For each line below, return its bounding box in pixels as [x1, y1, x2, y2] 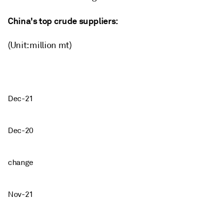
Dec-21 [8, 93, 34, 104]
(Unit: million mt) [8, 39, 72, 51]
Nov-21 [8, 189, 34, 199]
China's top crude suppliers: [8, 15, 118, 27]
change [8, 157, 34, 167]
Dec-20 [8, 125, 34, 136]
